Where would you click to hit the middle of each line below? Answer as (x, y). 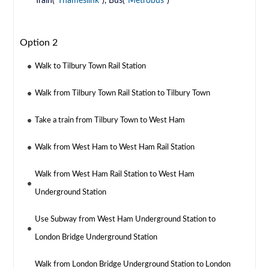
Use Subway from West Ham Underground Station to (125, 219)
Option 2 (39, 42)
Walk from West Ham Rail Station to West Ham (115, 174)
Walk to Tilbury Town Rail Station (91, 66)
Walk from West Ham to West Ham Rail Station (115, 147)
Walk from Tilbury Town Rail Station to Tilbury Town (123, 93)
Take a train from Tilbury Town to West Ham (110, 120)
